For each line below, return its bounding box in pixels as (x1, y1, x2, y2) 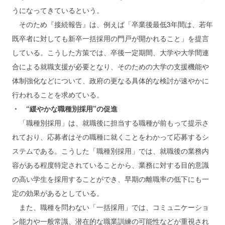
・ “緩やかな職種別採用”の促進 (12, 103, 118, 114)
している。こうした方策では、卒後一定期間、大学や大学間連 (12, 47, 209, 57)
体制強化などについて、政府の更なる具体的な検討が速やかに (12, 75, 209, 85)
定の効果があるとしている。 (12, 187, 103, 198)
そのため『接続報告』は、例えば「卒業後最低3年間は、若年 (12, 19, 213, 29)
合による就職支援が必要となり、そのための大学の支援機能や (12, 61, 209, 71)
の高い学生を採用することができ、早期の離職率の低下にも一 (12, 173, 209, 184)
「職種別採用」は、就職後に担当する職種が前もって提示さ (12, 117, 209, 128)
